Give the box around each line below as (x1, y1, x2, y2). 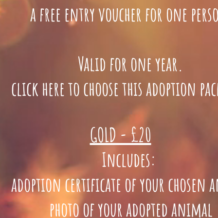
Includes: (81, 147, 160, 172)
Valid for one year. (57, 51, 183, 76)
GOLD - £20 (90, 122, 151, 147)
